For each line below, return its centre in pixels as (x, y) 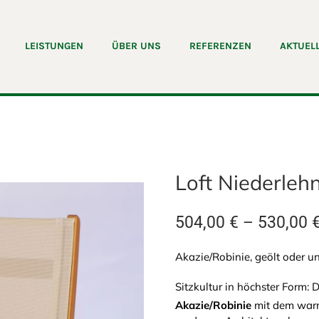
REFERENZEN (220, 46)
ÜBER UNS (136, 46)
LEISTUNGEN (54, 46)
